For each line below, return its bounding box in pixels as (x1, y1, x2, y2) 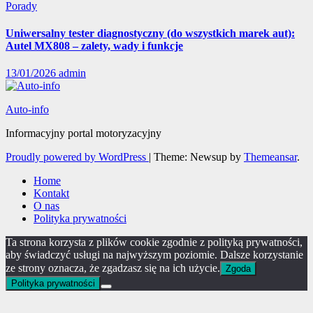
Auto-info (6, 103, 49, 116)
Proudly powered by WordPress (6, 151, 149, 163)
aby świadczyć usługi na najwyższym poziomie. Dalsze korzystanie (6, 249, 303, 261)
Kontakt (34, 187, 69, 200)
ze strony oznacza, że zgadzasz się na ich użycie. (6, 262, 220, 275)
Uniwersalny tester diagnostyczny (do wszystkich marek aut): (6, 27, 295, 39)
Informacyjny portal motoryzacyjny (6, 127, 161, 140)
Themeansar (244, 151, 297, 163)
